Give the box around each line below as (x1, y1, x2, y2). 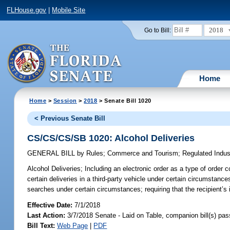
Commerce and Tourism (107, 149, 179, 158)
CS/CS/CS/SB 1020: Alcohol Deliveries (27, 132, 195, 143)
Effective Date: (27, 201, 75, 209)
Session (53, 97, 77, 104)
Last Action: (27, 211, 66, 219)
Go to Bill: (144, 27, 171, 33)
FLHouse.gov (7, 6, 47, 14)
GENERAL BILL (27, 149, 78, 158)
